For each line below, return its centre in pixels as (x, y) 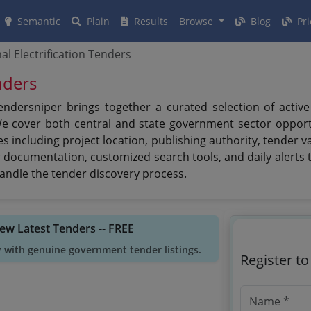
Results (150, 21)
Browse (197, 21)
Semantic (37, 21)
